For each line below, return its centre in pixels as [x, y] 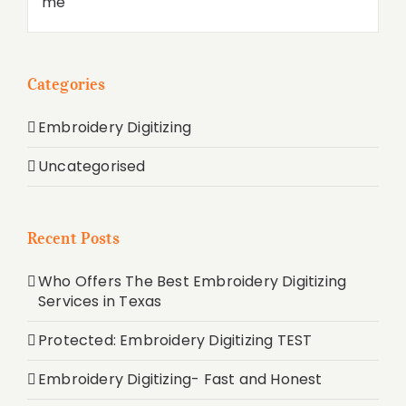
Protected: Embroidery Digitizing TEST [175, 341]
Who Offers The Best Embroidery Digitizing [193, 282]
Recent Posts [74, 239]
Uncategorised [92, 167]
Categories [66, 85]
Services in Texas [100, 302]
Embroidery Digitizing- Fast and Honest [180, 380]
